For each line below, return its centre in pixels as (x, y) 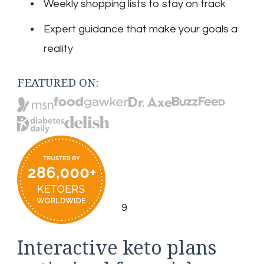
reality (58, 49)
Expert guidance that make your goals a (141, 29)
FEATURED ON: (58, 83)
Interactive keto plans (117, 247)
